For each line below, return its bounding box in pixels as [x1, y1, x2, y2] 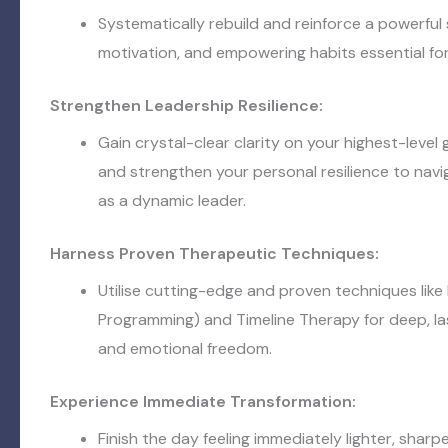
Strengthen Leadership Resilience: [50, 95, 323, 116]
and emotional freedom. [98, 338, 272, 359]
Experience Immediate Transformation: [50, 391, 356, 412]
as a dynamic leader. [98, 190, 246, 211]
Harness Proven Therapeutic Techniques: [50, 243, 379, 264]
